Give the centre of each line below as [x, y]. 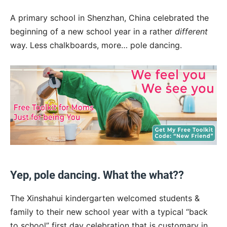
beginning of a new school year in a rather [92, 31]
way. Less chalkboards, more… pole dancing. [96, 45]
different [191, 31]
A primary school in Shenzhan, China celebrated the [109, 18]
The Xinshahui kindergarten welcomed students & [105, 198]
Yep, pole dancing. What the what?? [97, 175]
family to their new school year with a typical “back [109, 212]
